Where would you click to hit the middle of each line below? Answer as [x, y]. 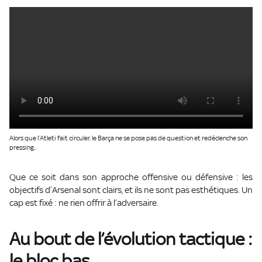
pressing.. [23, 148]
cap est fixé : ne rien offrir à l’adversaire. [84, 203]
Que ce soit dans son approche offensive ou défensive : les [131, 177]
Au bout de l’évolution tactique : [131, 239]
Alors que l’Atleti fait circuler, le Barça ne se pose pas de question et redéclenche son [128, 138]
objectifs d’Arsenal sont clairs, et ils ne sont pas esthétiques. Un [131, 190]
